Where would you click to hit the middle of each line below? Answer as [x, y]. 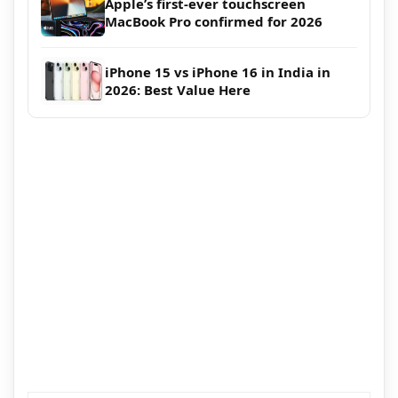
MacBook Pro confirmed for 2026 [214, 22]
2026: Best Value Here [178, 90]
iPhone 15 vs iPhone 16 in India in [218, 72]
